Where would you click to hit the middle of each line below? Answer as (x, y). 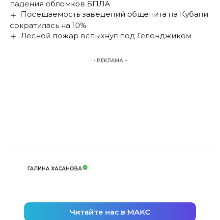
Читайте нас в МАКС (110, 212)
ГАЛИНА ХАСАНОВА (55, 169)
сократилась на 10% (48, 25)
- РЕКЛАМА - (110, 60)
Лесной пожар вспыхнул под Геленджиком (106, 35)
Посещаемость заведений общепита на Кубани (115, 14)
